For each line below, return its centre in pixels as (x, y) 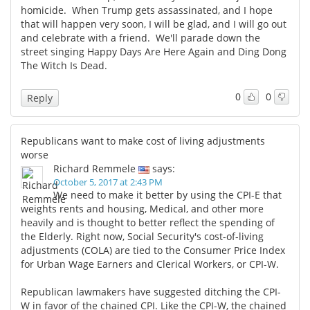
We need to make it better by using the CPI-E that (167, 194)
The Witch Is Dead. (64, 65)
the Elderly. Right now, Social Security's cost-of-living (142, 236)
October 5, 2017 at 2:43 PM (108, 182)
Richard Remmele (94, 168)
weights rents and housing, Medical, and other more (142, 208)
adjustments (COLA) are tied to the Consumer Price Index (153, 250)
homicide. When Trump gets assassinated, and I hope (147, 10)
